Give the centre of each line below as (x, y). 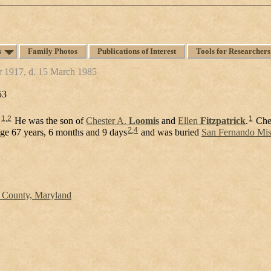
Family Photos (53, 51)
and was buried (170, 132)
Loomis (144, 120)
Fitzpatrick (223, 120)
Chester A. (107, 120)
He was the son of (49, 120)
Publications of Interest (137, 51)
